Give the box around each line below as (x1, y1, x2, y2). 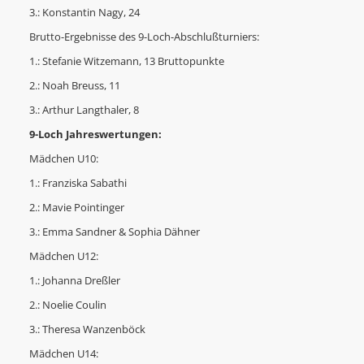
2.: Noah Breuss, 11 (28, 79, 120, 93)
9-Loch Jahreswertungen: (28, 128, 162, 142)
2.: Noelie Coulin (28, 298, 106, 313)
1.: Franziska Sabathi (28, 176, 127, 191)
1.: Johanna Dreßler (28, 274, 120, 288)
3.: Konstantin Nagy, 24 (28, 6, 140, 20)
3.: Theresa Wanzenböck (28, 323, 145, 337)
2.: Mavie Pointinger (28, 201, 124, 215)
